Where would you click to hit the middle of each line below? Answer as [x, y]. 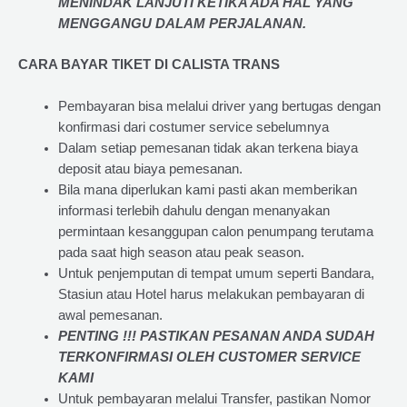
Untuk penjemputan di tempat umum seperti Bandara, [216, 274]
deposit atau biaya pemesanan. [150, 169]
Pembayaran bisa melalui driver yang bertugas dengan [219, 107]
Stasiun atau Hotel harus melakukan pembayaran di [211, 295]
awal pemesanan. [110, 316]
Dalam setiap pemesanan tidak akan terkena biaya [208, 149]
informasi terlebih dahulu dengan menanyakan [194, 211]
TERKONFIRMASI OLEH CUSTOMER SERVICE [209, 357]
